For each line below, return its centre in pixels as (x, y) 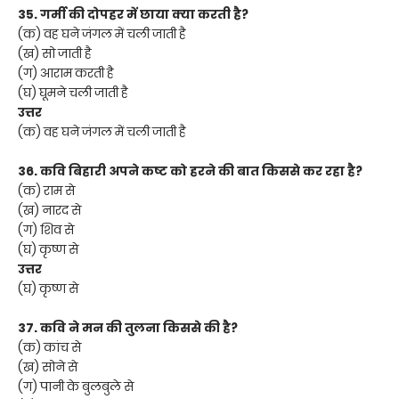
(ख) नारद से (49, 210)
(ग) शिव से (46, 229)
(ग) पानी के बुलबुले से (76, 386)
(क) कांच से (49, 347)
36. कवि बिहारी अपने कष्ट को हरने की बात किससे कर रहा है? (190, 171)
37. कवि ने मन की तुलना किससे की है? (128, 327)
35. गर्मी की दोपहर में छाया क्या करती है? (133, 14)
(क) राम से (46, 190)
